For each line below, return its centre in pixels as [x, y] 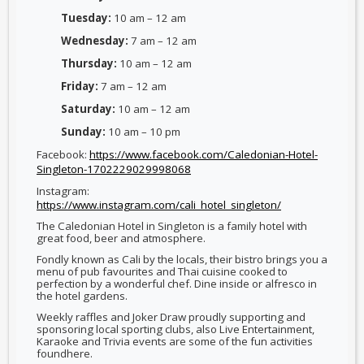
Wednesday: [95, 40]
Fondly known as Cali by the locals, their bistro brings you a [182, 259]
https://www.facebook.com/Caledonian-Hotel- [204, 155]
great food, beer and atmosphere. [121, 238]
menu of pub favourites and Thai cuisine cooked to [162, 271]
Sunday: [83, 131]
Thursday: [89, 63]
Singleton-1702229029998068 [114, 169]
